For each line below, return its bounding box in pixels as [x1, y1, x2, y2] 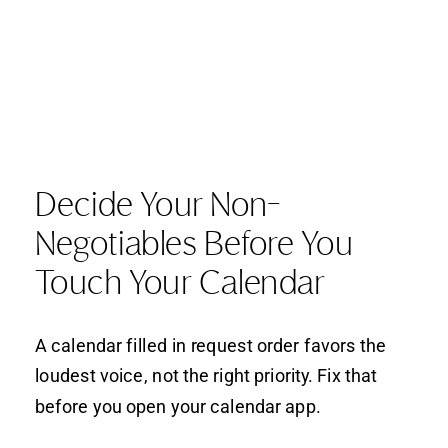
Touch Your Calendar [35, 264, 325, 301]
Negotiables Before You [35, 224, 353, 262]
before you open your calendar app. [35, 395, 321, 417]
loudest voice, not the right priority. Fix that [35, 364, 377, 386]
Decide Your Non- [35, 185, 282, 223]
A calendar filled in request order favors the [35, 334, 387, 356]
